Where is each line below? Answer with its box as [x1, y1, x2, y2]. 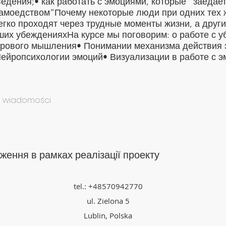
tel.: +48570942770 [73, 181, 143, 191]
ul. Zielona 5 [86, 196, 130, 206]
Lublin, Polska [84, 210, 132, 220]
